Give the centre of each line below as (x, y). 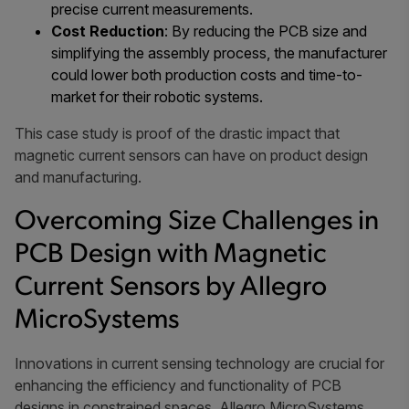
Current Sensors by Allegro (171, 288)
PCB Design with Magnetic (171, 255)
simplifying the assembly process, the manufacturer (219, 52)
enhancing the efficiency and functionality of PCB (178, 385)
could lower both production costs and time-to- (207, 74)
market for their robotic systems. (157, 96)
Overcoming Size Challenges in (197, 222)
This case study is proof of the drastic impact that (177, 133)
